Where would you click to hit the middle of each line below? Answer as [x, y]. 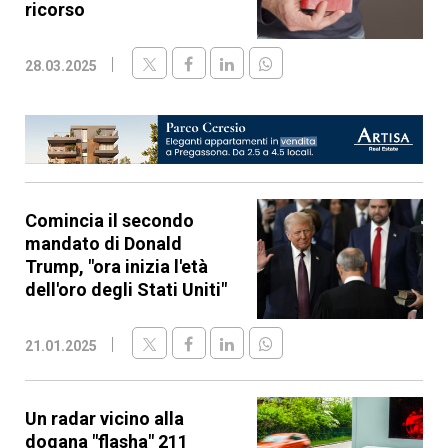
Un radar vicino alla [104, 419]
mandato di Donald [103, 244]
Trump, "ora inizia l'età [116, 267]
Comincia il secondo [109, 221]
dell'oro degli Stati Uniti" [126, 290]
